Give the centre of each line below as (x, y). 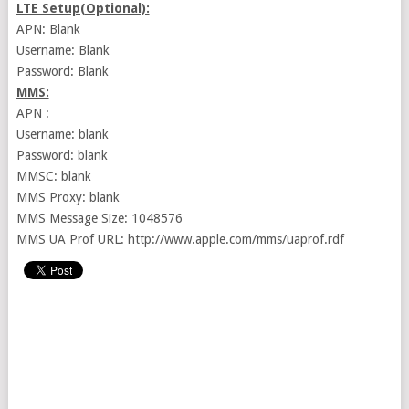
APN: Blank (48, 29)
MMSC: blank (53, 176)
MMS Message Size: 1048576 (99, 218)
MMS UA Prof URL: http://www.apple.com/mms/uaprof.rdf (180, 239)
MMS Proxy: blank (68, 197)
